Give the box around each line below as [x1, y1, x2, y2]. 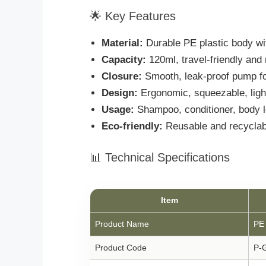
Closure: [102, 71, 142, 83]
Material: [102, 37, 143, 49]
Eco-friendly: [102, 121, 163, 132]
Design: [102, 87, 138, 99]
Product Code [95, 242, 147, 252]
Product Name [95, 218, 149, 229]
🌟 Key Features [90, 9, 176, 23]
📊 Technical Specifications [90, 150, 230, 164]
